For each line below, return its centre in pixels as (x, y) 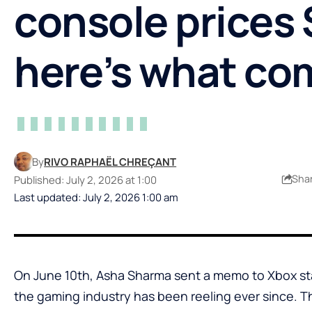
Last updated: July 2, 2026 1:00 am (96, 197)
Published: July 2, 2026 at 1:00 (85, 179)
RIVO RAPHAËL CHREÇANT (110, 161)
